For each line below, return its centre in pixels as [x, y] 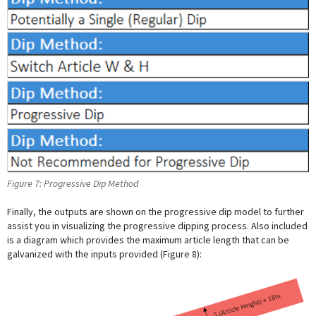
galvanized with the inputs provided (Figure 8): [104, 254]
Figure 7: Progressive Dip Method [73, 184]
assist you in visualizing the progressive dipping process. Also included [157, 226]
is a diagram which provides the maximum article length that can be [148, 240]
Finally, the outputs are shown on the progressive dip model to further [156, 212]
